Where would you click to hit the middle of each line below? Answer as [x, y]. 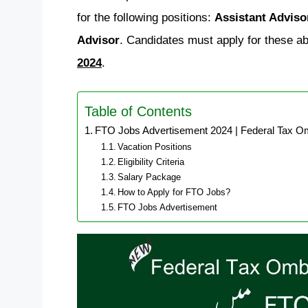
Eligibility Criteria [151, 162]
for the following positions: [146, 18]
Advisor [98, 40]
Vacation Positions [155, 147]
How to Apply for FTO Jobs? [174, 192]
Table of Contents [138, 111]
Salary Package [150, 177]
